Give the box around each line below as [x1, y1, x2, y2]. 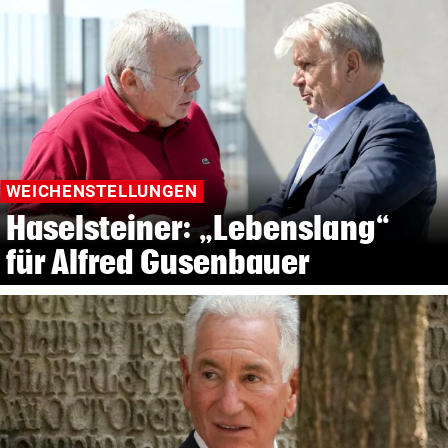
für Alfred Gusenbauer [5, 243, 310, 281]
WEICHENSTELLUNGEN [5, 181, 198, 202]
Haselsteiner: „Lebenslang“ [5, 209, 390, 247]
